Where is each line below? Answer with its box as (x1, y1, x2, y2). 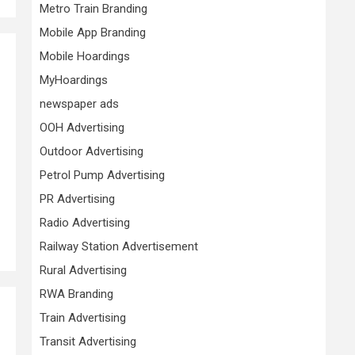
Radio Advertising (40, 216, 130, 230)
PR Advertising (40, 192, 115, 206)
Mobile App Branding (40, 25, 146, 40)
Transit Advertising (40, 334, 136, 349)
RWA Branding (40, 287, 113, 301)
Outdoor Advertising (40, 144, 143, 158)
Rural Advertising (40, 263, 127, 277)
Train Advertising (40, 311, 126, 325)
